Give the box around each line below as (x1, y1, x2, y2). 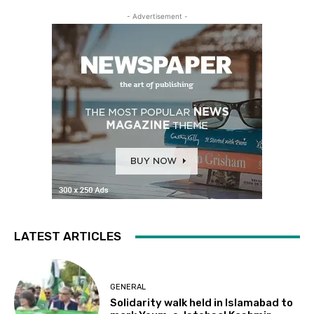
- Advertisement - (126, 12, 188, 21)
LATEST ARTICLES (14, 229, 121, 244)
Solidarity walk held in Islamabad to (110, 296, 294, 309)
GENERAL (110, 282, 146, 292)
